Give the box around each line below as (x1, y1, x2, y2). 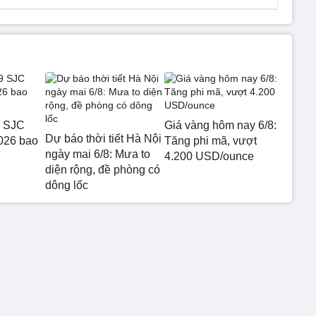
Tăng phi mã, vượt (164, 134, 257, 147)
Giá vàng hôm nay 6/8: (164, 119, 276, 131)
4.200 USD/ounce (164, 150, 254, 162)
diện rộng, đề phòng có (45, 163, 160, 176)
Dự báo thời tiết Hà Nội (45, 132, 162, 145)
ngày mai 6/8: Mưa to (45, 147, 150, 160)
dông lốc (45, 178, 88, 191)
